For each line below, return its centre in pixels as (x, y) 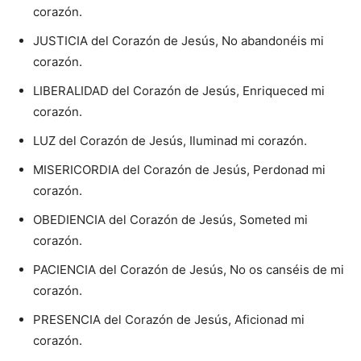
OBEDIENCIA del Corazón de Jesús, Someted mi (170, 220)
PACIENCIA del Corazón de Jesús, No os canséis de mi (189, 270)
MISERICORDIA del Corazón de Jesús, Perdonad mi (179, 170)
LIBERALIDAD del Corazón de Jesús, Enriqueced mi (179, 91)
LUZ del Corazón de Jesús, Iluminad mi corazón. (170, 141)
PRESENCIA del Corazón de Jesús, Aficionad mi (169, 320)
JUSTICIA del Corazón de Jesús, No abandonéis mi (178, 41)
